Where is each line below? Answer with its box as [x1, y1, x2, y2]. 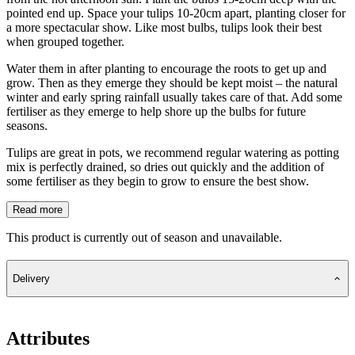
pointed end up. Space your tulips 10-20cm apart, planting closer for [6, 6, 345, 20]
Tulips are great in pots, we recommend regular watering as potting [6, 145, 339, 159]
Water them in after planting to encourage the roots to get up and [6, 61, 326, 75]
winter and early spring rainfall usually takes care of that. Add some [6, 90, 342, 104]
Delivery [13, 273, 50, 284]
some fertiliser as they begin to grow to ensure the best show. [6, 174, 309, 188]
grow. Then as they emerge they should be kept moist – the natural [6, 75, 338, 90]
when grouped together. [6, 34, 124, 48]
